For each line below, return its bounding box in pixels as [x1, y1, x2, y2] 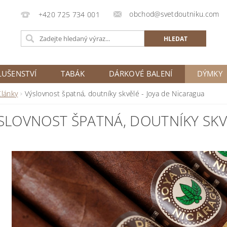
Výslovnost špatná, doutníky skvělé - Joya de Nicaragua [24, 89, 205, 98]
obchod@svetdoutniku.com [129, 9, 219, 19]
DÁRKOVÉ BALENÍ [109, 68, 173, 79]
